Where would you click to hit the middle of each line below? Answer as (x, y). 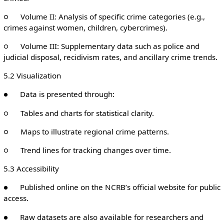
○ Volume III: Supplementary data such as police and (101, 46)
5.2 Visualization (32, 76)
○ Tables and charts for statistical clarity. (78, 113)
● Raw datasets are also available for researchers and (103, 217)
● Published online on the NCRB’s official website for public (112, 187)
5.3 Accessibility (31, 169)
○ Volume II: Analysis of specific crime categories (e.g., (104, 16)
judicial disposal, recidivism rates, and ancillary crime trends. (110, 57)
